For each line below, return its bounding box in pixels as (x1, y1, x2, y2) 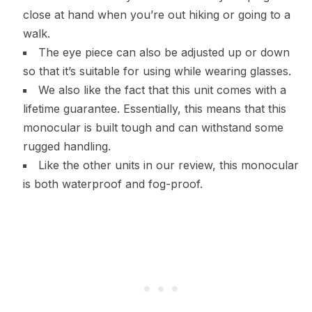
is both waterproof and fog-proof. (22, 177, 203, 192)
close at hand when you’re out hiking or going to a (22, 8, 290, 22)
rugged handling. (22, 139, 111, 154)
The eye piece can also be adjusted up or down (38, 45, 290, 60)
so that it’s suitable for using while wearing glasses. (22, 64, 291, 79)
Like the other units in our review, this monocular (38, 158, 299, 173)
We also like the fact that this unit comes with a (38, 83, 286, 97)
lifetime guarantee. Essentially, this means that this (22, 102, 286, 116)
